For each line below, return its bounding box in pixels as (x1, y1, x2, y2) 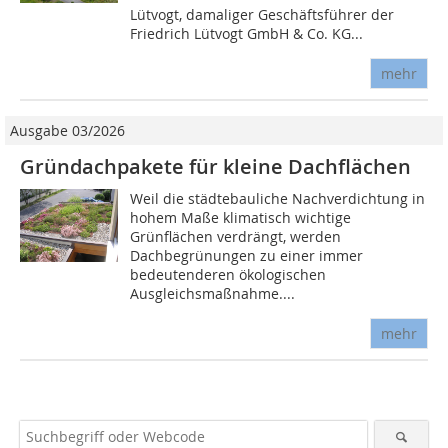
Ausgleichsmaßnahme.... (130, 283, 296, 303)
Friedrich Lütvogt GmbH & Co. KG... (130, 23, 364, 43)
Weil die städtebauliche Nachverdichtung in (130, 188, 426, 208)
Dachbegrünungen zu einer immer (130, 245, 364, 265)
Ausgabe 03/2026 (10, 120, 125, 140)
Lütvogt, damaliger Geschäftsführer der (130, 4, 395, 24)
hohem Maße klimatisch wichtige (130, 207, 352, 227)
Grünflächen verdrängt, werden (130, 226, 342, 246)
